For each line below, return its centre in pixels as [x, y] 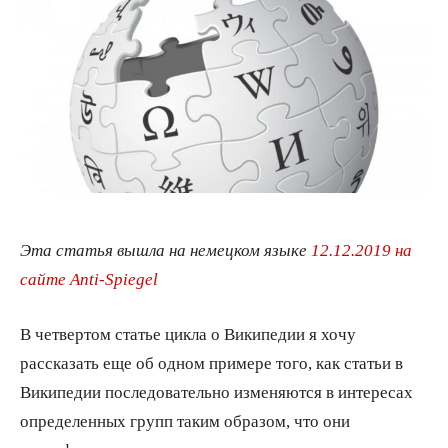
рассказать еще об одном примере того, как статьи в [211, 362]
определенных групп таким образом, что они [185, 420]
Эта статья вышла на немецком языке [165, 249]
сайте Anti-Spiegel [89, 278]
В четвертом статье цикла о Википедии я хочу [188, 333]
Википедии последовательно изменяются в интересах [216, 391]
